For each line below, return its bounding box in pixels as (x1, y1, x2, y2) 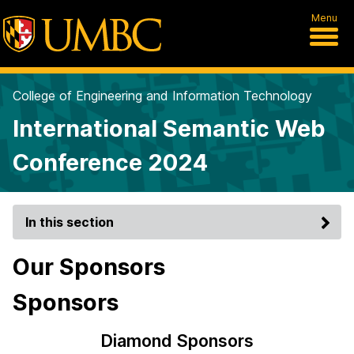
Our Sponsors (13, 253, 165, 281)
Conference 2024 (13, 149, 208, 176)
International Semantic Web (13, 115, 326, 142)
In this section (25, 214, 114, 230)
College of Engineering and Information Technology (13, 88, 312, 104)
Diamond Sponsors (100, 330, 254, 351)
